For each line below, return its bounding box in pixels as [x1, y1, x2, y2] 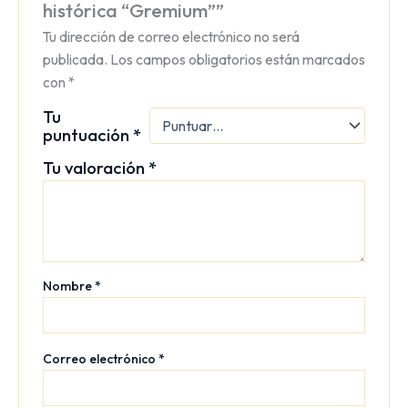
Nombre [42, 277, 95, 294]
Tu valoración [42, 156, 148, 178]
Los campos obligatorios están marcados [109, 49, 365, 68]
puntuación [42, 123, 133, 146]
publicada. [42, 49, 107, 68]
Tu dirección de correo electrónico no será [42, 26, 300, 46]
